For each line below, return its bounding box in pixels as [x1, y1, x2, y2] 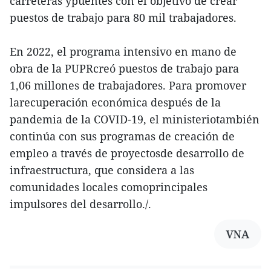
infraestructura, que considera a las [10, 162, 194, 177]
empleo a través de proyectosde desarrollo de [10, 145, 244, 160]
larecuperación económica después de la [10, 94, 221, 109]
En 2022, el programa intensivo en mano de [10, 44, 237, 59]
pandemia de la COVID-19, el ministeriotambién [10, 111, 260, 126]
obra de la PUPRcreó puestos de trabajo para [10, 60, 239, 76]
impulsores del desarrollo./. [10, 196, 151, 211]
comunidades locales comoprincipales [10, 179, 207, 194]
